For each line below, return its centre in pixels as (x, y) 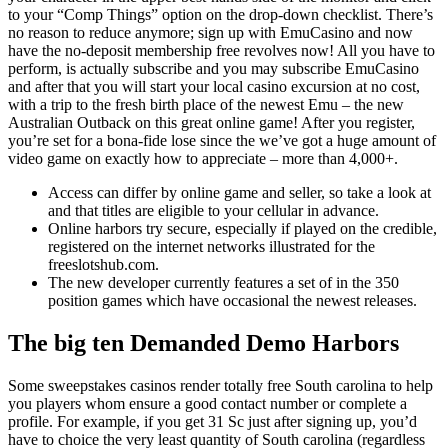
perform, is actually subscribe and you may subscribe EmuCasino (213, 68)
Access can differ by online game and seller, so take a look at (239, 192)
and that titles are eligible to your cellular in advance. (213, 210)
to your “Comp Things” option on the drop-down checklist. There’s (220, 14)
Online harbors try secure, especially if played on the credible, (242, 228)
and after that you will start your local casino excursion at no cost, (214, 86)
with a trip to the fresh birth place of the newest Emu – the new (206, 104)
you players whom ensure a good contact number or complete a (207, 403)
